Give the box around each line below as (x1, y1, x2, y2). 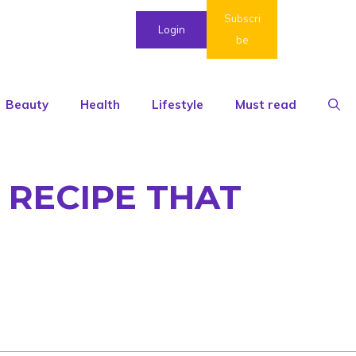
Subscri (223, 12, 261, 25)
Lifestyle (152, 97, 203, 113)
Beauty (6, 97, 48, 113)
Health (80, 97, 120, 113)
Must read (235, 97, 296, 113)
